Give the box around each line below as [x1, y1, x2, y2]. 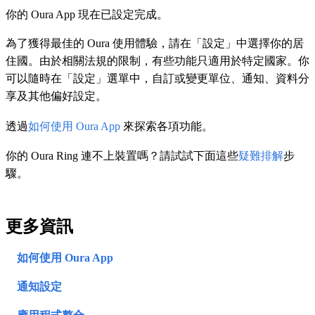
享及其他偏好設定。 [6, 90, 107, 103]
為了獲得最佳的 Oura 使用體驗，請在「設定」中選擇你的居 [6, 37, 304, 50]
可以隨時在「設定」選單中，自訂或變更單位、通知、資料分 [6, 72, 309, 85]
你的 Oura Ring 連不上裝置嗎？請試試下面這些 [6, 150, 238, 162]
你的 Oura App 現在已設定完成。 [6, 8, 168, 21]
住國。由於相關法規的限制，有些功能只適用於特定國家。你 [6, 55, 309, 67]
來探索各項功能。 [120, 120, 213, 133]
